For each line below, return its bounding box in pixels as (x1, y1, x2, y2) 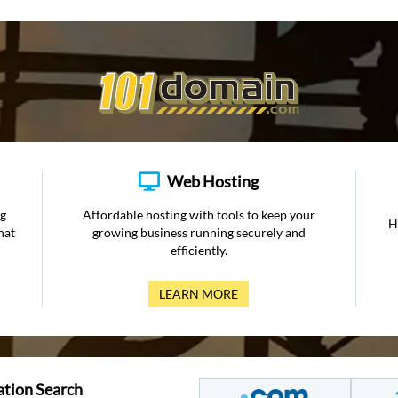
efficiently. (170, 243, 227, 258)
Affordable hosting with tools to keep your (82, 207, 315, 222)
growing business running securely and (92, 225, 306, 240)
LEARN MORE (159, 286, 239, 301)
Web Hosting (167, 171, 259, 191)
